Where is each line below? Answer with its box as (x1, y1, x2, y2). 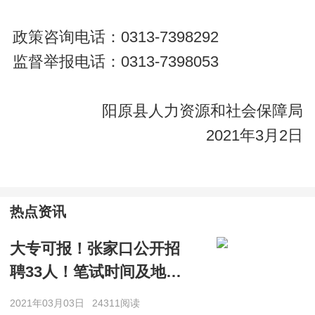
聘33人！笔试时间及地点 (10, 263, 181, 281)
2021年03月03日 (10, 297, 84, 309)
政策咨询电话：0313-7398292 (12, 28, 219, 46)
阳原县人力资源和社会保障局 (101, 102, 303, 120)
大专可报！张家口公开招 (10, 240, 180, 257)
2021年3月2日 (205, 127, 303, 144)
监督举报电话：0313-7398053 (12, 53, 219, 70)
